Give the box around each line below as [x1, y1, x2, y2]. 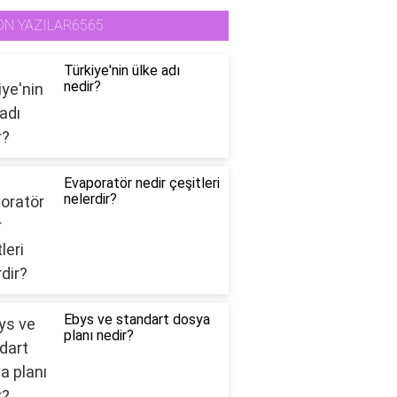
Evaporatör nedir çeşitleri [63, 175, 220, 192]
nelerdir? [63, 191, 117, 208]
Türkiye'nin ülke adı [63, 62, 180, 80]
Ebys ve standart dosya [63, 311, 210, 329]
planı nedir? [63, 327, 134, 345]
